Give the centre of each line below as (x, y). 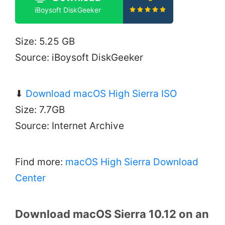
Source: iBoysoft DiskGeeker (79, 58)
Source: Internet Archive (70, 126)
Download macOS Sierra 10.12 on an (112, 214)
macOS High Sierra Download (132, 162)
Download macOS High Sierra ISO (101, 94)
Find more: (40, 162)
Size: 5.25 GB (46, 42)
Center (30, 178)
